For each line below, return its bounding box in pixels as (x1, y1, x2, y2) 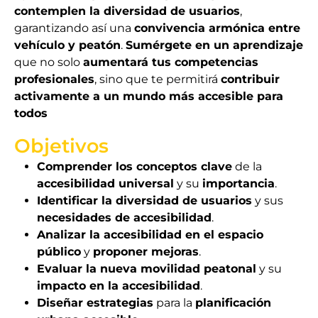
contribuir (221, 72, 280, 86)
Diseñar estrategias (37, 296, 153, 309)
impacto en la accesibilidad (37, 279, 200, 292)
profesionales (14, 72, 94, 86)
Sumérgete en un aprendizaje (126, 38, 303, 52)
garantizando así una (14, 21, 134, 35)
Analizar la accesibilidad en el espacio (37, 228, 263, 241)
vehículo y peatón (14, 38, 121, 52)
